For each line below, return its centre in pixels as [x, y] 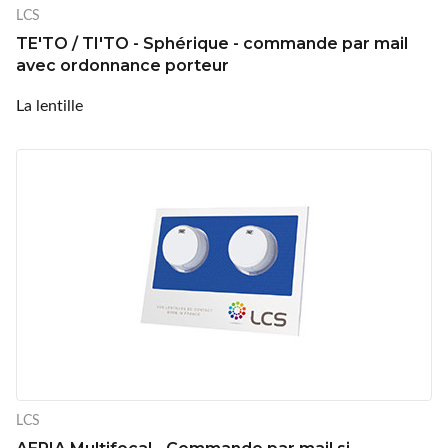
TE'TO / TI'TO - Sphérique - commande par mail [212, 43]
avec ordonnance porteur [122, 65]
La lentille [49, 104]
